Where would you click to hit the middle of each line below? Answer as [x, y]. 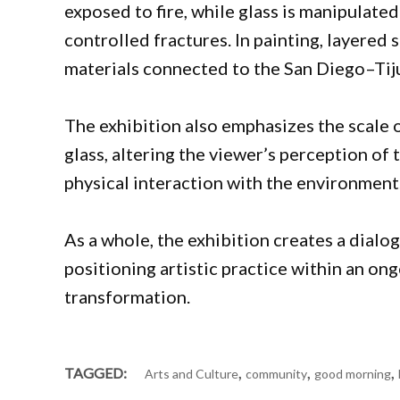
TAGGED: [96, 373]
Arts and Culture [192, 374]
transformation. [127, 297]
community [276, 374]
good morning [353, 374]
